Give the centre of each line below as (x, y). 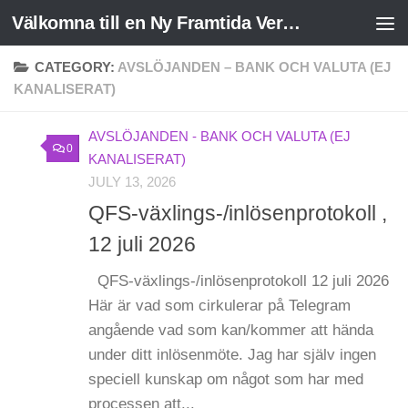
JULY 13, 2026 (132, 182)
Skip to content (80, 26)
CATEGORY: (76, 67)
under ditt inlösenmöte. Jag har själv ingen (232, 355)
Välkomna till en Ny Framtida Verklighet (291, 23)
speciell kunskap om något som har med (226, 380)
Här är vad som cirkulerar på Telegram (219, 306)
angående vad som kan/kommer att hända (231, 331)
